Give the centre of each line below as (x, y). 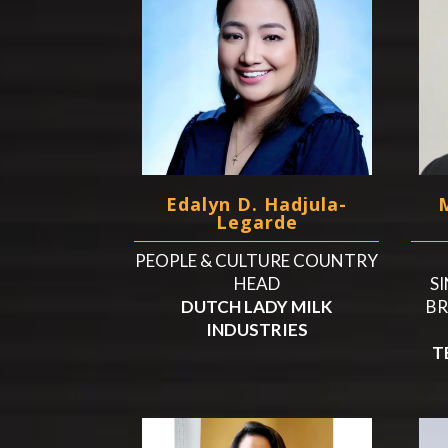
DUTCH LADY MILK (257, 306)
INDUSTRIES (256, 329)
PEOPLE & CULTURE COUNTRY (257, 260)
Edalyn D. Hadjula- (257, 204)
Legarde (256, 222)
